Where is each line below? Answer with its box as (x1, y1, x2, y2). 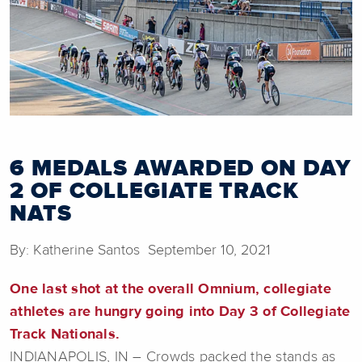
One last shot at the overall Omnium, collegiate (10, 282, 331, 297)
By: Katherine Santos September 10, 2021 (10, 243, 271, 259)
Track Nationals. (10, 327, 120, 343)
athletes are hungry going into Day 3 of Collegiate (10, 305, 351, 320)
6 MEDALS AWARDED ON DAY (10, 158, 351, 181)
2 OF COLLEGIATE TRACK (10, 180, 299, 204)
